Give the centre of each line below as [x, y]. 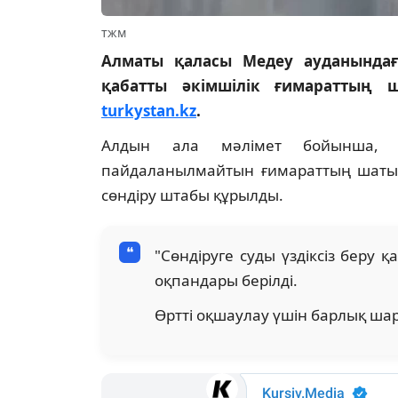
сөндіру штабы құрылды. [192, 195]
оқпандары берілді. [226, 281]
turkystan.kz [149, 111]
